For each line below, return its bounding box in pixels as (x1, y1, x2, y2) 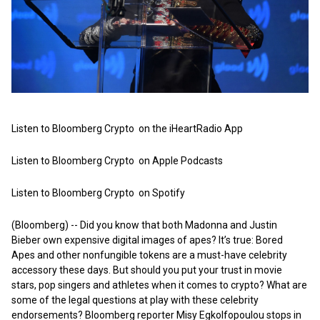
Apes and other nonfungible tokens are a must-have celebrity (11, 249, 287, 261)
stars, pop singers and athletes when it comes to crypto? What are (11, 279, 307, 291)
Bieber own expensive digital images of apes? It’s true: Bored (11, 234, 283, 246)
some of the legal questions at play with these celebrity (11, 294, 259, 306)
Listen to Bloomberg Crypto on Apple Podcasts (11, 155, 223, 167)
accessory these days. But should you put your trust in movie (11, 264, 282, 276)
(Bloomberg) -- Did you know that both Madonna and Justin (11, 219, 277, 231)
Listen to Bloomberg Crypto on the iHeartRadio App (11, 123, 243, 135)
